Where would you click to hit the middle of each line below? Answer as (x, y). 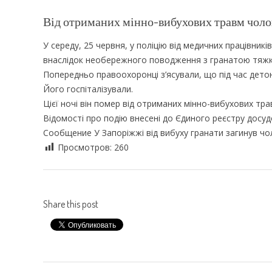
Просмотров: (86, 147)
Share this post (71, 204)
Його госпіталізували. (88, 89)
